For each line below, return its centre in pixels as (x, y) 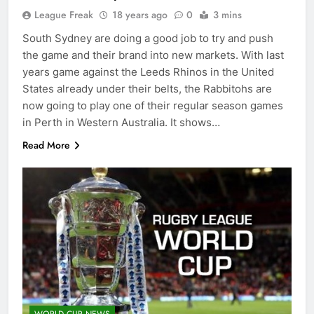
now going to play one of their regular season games (153, 105)
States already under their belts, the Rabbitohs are (147, 88)
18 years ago (140, 14)
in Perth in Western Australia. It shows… (121, 122)
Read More (46, 145)
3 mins (227, 14)
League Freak (64, 14)
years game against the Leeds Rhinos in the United (148, 71)
